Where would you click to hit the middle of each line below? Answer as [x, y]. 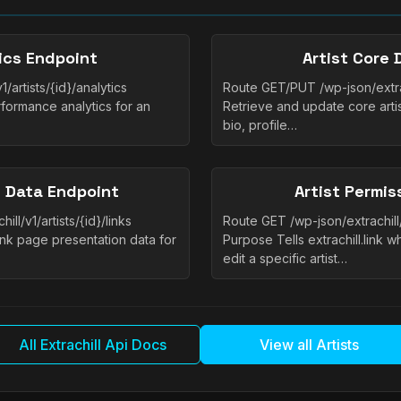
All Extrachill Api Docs [92, 345]
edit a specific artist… [285, 259]
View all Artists [309, 345]
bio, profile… [260, 125]
